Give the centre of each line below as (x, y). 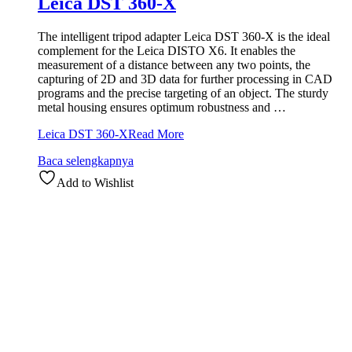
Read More (156, 134)
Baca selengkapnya (86, 160)
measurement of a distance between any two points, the (174, 64)
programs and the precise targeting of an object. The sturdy (183, 93)
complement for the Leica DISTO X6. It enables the (167, 50)
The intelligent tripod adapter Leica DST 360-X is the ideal (184, 36)
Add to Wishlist (95, 182)
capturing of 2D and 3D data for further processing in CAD (185, 79)
